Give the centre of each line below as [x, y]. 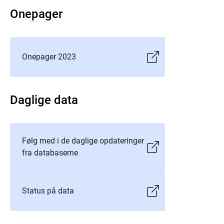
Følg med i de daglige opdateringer [83, 141]
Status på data [48, 191]
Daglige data [44, 100]
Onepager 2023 [49, 57]
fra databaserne [50, 153]
